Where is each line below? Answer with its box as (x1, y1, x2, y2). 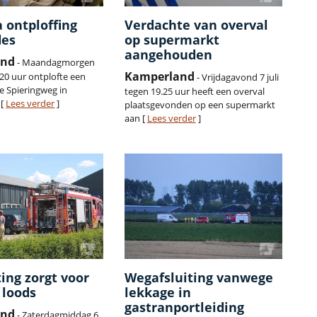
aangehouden (124, 46, 212, 64)
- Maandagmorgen (15, 56, 96, 69)
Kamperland (124, 69, 195, 85)
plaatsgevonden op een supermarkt (124, 98, 275, 112)
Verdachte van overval (124, 16, 268, 34)
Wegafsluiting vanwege (124, 269, 273, 287)
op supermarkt (124, 31, 219, 49)
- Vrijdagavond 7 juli (194, 71, 279, 84)
